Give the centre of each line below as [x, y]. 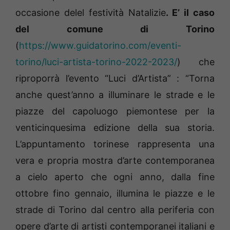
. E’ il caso [190, 13]
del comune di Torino [115, 29]
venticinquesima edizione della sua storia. [115, 128]
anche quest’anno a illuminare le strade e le [115, 95]
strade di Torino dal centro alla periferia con [115, 210]
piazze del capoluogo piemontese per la [115, 111]
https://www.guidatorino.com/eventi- [100, 46]
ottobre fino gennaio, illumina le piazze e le [115, 194]
